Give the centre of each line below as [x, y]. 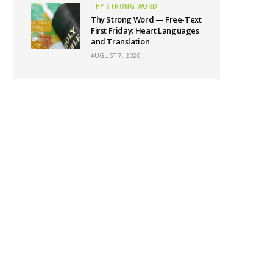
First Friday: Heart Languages [145, 30]
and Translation [120, 41]
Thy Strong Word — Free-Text [146, 19]
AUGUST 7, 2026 [115, 55]
